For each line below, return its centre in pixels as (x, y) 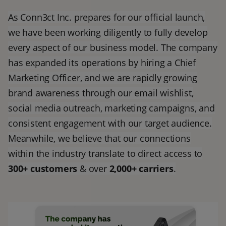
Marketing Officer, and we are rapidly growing (103, 78)
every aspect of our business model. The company (113, 48)
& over (93, 169)
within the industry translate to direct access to (105, 154)
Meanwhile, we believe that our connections (99, 138)
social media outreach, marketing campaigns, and (111, 108)
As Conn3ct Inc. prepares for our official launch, (107, 17)
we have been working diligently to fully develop (108, 33)
